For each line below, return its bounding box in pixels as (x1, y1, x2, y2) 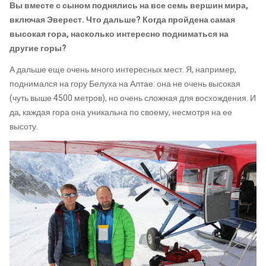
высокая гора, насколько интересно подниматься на (9, 28, 229, 41)
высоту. (9, 120, 38, 133)
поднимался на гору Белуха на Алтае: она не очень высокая (9, 77, 240, 90)
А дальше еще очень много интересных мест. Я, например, (9, 63, 236, 76)
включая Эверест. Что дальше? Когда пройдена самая (9, 14, 235, 27)
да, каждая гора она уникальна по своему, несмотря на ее (9, 106, 232, 119)
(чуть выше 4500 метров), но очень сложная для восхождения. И (9, 91, 256, 104)
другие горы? (9, 42, 66, 55)
